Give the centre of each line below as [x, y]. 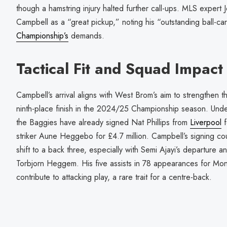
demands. [86, 36]
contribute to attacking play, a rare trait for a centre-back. [114, 177]
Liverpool [206, 122]
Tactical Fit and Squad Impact [120, 69]
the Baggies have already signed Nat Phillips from [103, 122]
